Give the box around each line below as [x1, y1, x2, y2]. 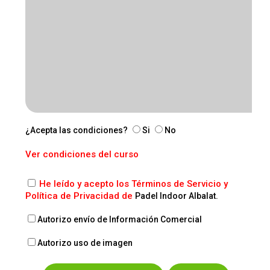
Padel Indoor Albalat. [134, 191, 218, 201]
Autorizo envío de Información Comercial [37, 215, 202, 225]
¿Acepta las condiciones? [25, 125, 128, 136]
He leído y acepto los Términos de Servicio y [39, 178, 228, 190]
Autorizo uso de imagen [37, 238, 133, 248]
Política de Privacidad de [25, 190, 135, 202]
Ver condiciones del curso [25, 149, 139, 160]
